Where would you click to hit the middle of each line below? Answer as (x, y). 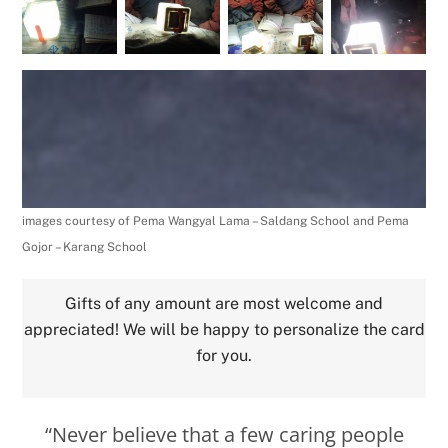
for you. (224, 356)
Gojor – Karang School (85, 246)
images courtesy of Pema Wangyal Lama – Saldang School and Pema (216, 220)
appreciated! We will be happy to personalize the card (224, 330)
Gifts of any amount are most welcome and (224, 304)
